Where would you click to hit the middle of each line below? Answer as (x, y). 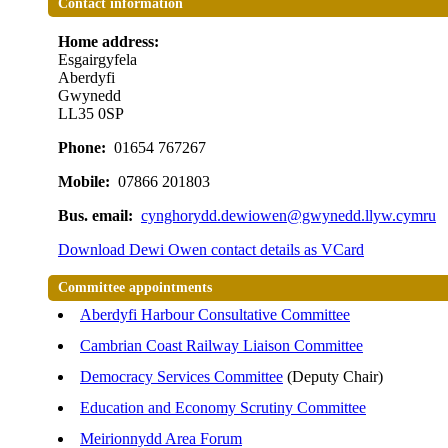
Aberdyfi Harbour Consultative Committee (215, 315)
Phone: (84, 148)
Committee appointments (135, 288)
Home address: (110, 42)
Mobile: (86, 182)
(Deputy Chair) (333, 377)
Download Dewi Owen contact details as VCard (211, 250)
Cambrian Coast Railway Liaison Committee (221, 346)
